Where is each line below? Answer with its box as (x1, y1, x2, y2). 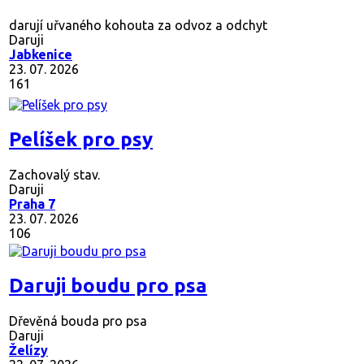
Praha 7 (9, 197, 55, 212)
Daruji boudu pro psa (9, 275, 207, 297)
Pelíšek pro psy (9, 128, 153, 151)
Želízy (9, 343, 48, 358)
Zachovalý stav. (9, 167, 100, 183)
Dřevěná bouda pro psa (9, 314, 147, 329)
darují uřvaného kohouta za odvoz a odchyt (9, 18, 267, 33)
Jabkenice (9, 47, 72, 63)
